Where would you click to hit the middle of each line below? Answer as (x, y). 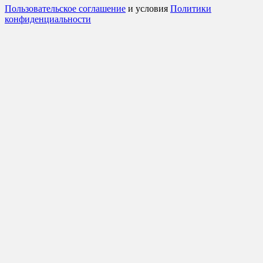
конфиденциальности (48, 19)
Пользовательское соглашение (65, 8)
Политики (191, 8)
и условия (148, 8)
